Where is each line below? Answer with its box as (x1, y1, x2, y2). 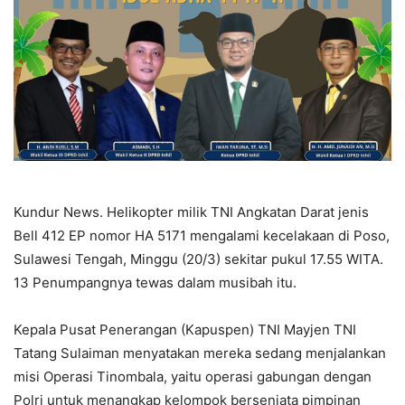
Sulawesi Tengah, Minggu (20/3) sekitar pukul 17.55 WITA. (14, 250, 383, 268)
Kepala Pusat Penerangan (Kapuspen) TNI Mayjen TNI (14, 320, 356, 338)
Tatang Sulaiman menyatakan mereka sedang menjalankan (14, 344, 386, 362)
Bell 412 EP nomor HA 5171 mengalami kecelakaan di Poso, (14, 226, 390, 244)
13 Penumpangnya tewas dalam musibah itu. (14, 273, 297, 291)
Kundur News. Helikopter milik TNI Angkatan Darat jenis (14, 202, 369, 221)
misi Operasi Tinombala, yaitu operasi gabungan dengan (14, 367, 372, 385)
